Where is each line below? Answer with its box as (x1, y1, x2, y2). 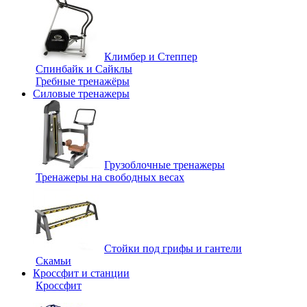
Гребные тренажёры (36, 75, 130, 87)
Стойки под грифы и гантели (104, 243, 242, 254)
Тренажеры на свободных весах (36, 171, 184, 183)
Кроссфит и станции (33, 267, 130, 279)
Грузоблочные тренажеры (104, 159, 225, 171)
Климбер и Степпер (104, 51, 197, 62)
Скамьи (36, 255, 71, 267)
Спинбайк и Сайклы (36, 63, 132, 75)
